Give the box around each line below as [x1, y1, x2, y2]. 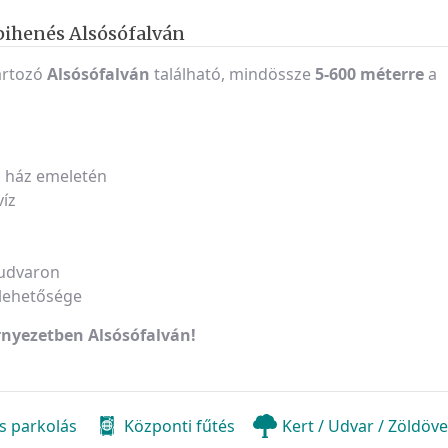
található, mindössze [150, 62, 315, 85]
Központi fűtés [124, 414, 235, 437]
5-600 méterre [315, 62, 424, 85]
